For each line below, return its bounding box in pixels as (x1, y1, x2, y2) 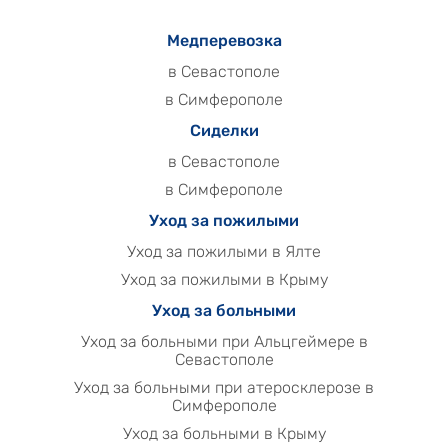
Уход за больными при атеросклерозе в (74, 377, 374, 397)
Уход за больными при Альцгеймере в (80, 331, 368, 351)
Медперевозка (166, 30, 282, 50)
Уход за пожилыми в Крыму (120, 269, 328, 289)
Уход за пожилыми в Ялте (127, 241, 321, 261)
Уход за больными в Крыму (122, 423, 326, 443)
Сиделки (189, 120, 259, 140)
